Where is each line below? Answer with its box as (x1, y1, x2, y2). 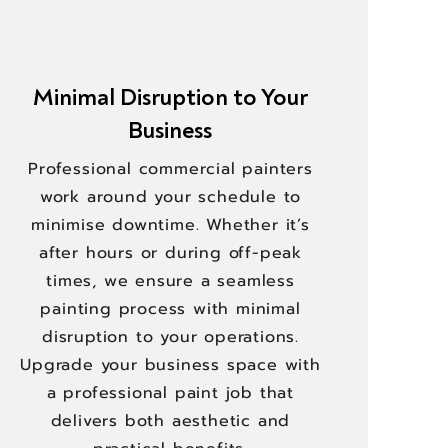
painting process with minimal (40, 297, 301, 321)
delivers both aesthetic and (50, 409, 291, 433)
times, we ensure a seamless (46, 269, 295, 293)
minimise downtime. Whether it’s (31, 213, 310, 237)
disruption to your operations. (41, 325, 299, 349)
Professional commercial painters (28, 157, 313, 181)
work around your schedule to (39, 185, 302, 209)
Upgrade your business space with (20, 353, 321, 377)
